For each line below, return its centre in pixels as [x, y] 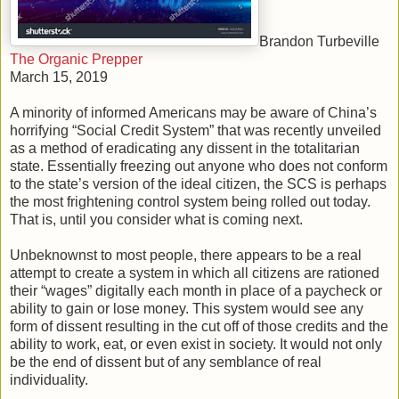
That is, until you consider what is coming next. [156, 219]
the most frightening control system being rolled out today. [190, 201]
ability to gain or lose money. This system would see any [187, 308]
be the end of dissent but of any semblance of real [166, 362]
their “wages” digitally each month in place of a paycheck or [196, 290]
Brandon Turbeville [319, 41]
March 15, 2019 [59, 77]
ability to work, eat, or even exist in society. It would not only [196, 344]
